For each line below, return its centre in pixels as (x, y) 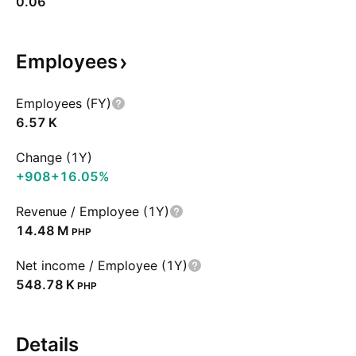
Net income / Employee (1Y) (102, 265)
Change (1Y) (54, 157)
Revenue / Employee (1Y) (93, 211)
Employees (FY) (64, 103)
